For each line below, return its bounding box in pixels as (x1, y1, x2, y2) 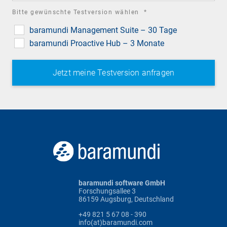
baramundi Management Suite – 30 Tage (29, 25, 177, 35)
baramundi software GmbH (79, 179, 165, 187)
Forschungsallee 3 (79, 187, 136, 196)
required (146, 8, 175, 16)
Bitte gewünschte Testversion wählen (12, 9, 141, 16)
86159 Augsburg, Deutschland (79, 195, 174, 204)
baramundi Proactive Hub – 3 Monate (29, 39, 164, 49)
